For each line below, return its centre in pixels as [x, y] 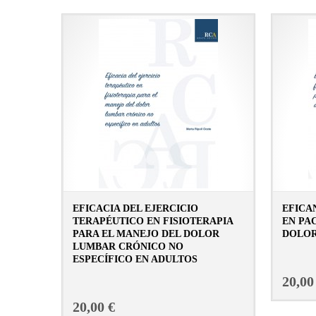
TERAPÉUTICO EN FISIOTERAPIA [153, 221]
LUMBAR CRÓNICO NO [128, 247]
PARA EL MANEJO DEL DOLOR [146, 234]
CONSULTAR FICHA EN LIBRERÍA [196, 272]
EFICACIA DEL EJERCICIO [135, 208]
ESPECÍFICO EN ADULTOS [135, 259]
